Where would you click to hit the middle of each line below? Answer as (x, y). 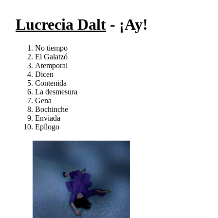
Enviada (48, 118)
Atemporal (51, 66)
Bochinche (52, 109)
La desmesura (56, 92)
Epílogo (47, 127)
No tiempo (51, 48)
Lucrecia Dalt (61, 24)
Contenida (51, 83)
